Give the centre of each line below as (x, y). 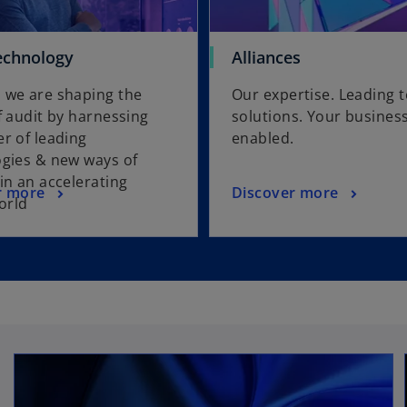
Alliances (266, 58)
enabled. (263, 139)
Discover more (285, 193)
